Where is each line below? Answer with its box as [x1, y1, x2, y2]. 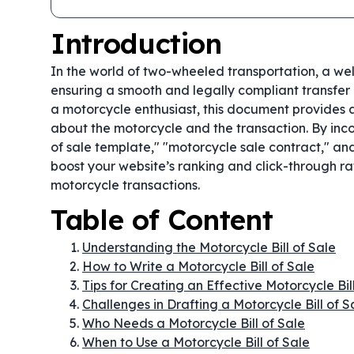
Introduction [51, 26, 222, 61]
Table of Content [51, 202, 273, 237]
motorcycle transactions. [51, 177, 200, 193]
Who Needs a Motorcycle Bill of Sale [82, 315, 305, 331]
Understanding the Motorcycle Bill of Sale [82, 239, 336, 255]
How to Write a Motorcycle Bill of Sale [82, 258, 314, 274]
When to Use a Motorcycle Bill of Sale [82, 334, 310, 350]
